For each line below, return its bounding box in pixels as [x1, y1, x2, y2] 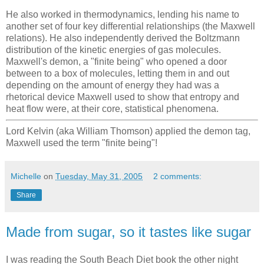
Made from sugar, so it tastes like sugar [6, 223, 251, 240]
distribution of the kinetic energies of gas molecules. [6, 44, 221, 55]
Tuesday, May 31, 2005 [55, 171, 143, 181]
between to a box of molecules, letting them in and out [6, 68, 229, 78]
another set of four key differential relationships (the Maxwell [6, 21, 255, 31]
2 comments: [153, 171, 202, 181]
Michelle [11, 171, 41, 181]
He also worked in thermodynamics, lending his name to [6, 9, 239, 19]
